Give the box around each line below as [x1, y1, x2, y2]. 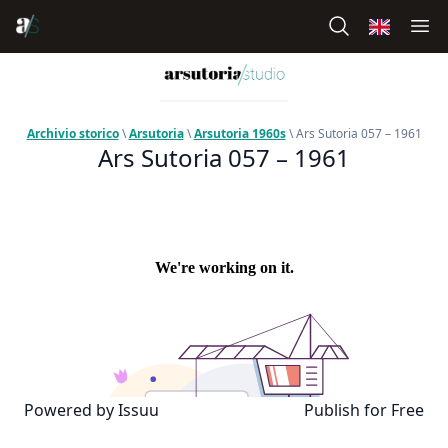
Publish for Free [304, 399, 424, 422]
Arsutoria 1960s [193, 125, 286, 143]
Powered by [24, 399, 118, 422]
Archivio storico [26, 125, 119, 143]
